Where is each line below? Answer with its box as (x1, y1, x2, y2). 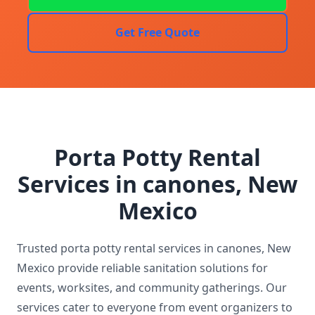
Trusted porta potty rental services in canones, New (17, 240, 291, 256)
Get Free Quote (115, 24, 200, 40)
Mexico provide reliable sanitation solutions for (17, 259, 268, 276)
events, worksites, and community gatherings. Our (17, 279, 287, 295)
